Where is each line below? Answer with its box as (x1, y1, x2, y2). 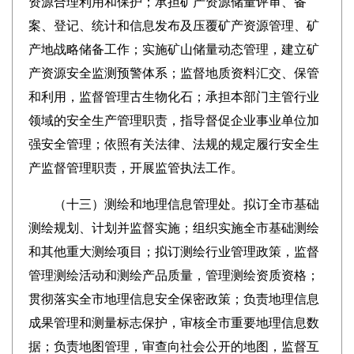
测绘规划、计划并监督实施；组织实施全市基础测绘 (28, 221, 319, 235)
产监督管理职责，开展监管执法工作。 (28, 161, 243, 175)
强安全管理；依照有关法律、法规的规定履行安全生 (28, 137, 319, 151)
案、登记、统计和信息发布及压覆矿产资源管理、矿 (28, 19, 319, 32)
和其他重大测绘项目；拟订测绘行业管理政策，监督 (28, 245, 319, 258)
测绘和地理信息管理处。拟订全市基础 (104, 198, 319, 211)
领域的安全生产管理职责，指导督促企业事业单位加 (28, 114, 319, 127)
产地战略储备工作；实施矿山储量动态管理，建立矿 (28, 43, 319, 56)
